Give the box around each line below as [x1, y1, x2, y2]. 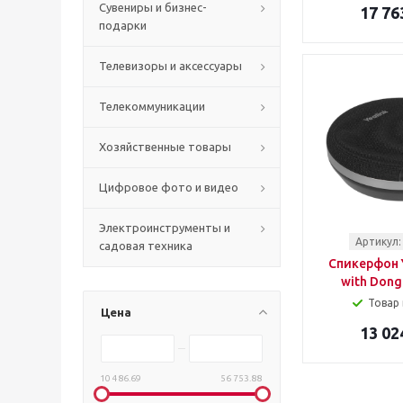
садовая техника [99, 239, 193, 252]
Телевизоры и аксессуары [99, 59, 242, 72]
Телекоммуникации [99, 100, 205, 112]
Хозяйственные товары [99, 140, 231, 153]
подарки [99, 19, 147, 31]
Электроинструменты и [99, 221, 230, 234]
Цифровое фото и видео [99, 181, 238, 193]
